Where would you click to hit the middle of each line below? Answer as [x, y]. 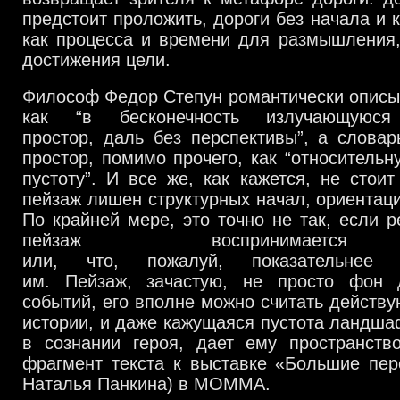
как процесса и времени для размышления [209, 39]
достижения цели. [99, 60]
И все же [148, 179]
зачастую [185, 281]
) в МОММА [216, 384]
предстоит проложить [112, 19]
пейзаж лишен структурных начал [164, 199]
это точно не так [254, 220]
